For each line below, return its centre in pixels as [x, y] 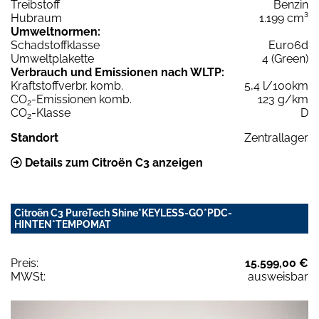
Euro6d [288, 45]
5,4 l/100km [276, 85]
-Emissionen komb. [82, 99]
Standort [35, 137]
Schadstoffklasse [55, 45]
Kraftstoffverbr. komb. [67, 85]
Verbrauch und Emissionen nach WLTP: [117, 72]
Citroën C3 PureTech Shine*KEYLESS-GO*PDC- [123, 213]
